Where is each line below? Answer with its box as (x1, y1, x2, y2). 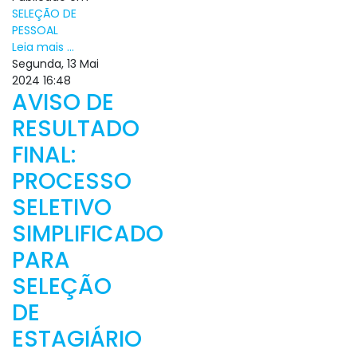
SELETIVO (12, 192, 112, 223)
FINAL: (12, 139, 76, 171)
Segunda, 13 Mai (12, 56, 99, 72)
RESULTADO (12, 113, 139, 144)
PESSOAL (12, 22, 58, 38)
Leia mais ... (12, 39, 74, 55)
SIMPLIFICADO (12, 218, 163, 249)
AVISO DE (12, 87, 114, 118)
